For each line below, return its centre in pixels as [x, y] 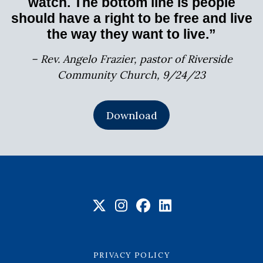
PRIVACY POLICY [131, 255]
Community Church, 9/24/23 [131, 75]
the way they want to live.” [131, 35]
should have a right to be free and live [131, 19]
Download [131, 115]
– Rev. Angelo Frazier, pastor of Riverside [131, 59]
